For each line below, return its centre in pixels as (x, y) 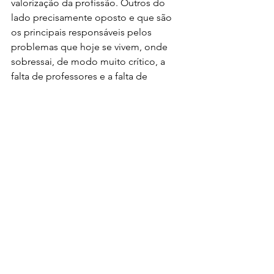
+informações (42, 120)
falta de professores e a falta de (80, 76)
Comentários (37, 234)
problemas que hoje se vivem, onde (91, 46)
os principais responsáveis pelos (83, 32)
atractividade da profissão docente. (88, 91)
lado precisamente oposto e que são (93, 17)
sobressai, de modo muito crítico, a (89, 61)
